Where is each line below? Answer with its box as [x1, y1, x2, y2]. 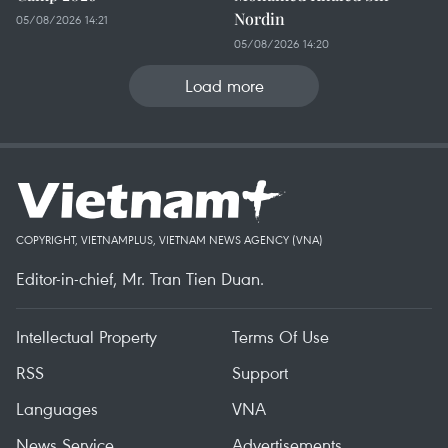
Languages [16, 397, 98, 420]
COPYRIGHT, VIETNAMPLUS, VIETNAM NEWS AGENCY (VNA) [16, 232, 323, 247]
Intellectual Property [16, 325, 157, 348]
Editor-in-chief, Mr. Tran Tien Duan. [16, 267, 264, 290]
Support [232, 361, 288, 384]
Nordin [234, 8, 285, 29]
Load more [184, 74, 264, 97]
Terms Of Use [232, 325, 329, 348]
